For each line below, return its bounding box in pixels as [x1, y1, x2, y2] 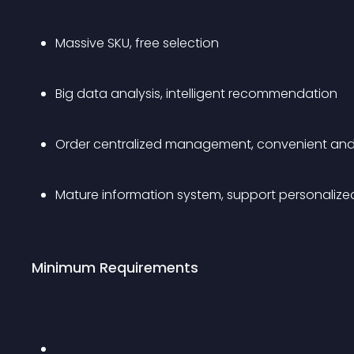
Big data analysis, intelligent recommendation [55, 85, 337, 103]
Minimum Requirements [32, 258, 198, 277]
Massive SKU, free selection [55, 34, 219, 52]
